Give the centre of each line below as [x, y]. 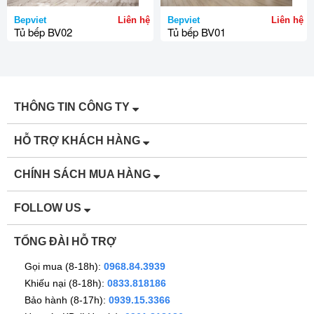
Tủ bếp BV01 [197, 32]
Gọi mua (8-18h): [64, 266]
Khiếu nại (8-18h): [66, 283]
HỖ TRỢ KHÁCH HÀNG [78, 141]
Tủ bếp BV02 [43, 32]
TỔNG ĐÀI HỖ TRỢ [65, 241]
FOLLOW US [49, 208]
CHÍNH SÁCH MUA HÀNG [84, 174]
